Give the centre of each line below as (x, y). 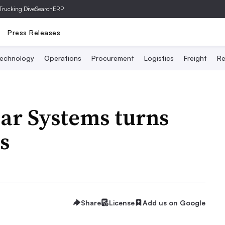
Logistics (159, 58)
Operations (63, 58)
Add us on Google (174, 202)
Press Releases (34, 32)
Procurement (113, 58)
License (122, 202)
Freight (195, 58)
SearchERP (49, 9)
